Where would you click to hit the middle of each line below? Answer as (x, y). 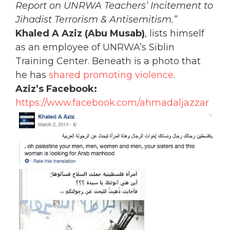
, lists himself (175, 33)
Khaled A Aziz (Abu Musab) (80, 33)
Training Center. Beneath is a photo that (108, 61)
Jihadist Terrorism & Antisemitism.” (96, 19)
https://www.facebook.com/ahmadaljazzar (112, 102)
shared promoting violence (111, 75)
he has (32, 75)
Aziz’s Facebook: (56, 89)
